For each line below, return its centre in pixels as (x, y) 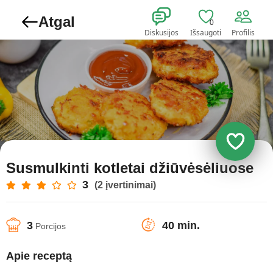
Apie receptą (39, 256)
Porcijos (49, 226)
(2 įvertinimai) (125, 185)
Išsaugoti (206, 33)
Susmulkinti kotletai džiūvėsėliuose (130, 168)
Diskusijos (161, 33)
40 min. (181, 225)
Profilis (243, 33)
